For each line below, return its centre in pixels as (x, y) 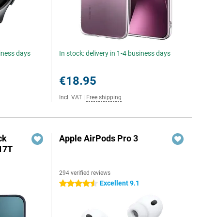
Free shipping (104, 97)
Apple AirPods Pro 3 (99, 138)
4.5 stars (73, 184)
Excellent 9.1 (120, 183)
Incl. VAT (71, 97)
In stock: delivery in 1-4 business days (115, 53)
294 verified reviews (85, 173)
